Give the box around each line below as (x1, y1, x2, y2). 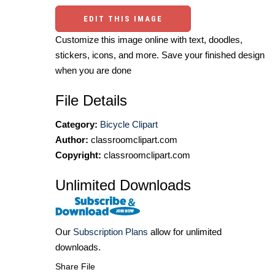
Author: (55, 134, 88, 145)
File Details (55, 92, 127, 109)
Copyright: (55, 150, 101, 161)
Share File (55, 261, 95, 272)
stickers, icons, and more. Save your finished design (55, 50, 265, 61)
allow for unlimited (148, 227, 222, 238)
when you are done (55, 65, 131, 76)
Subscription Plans (73, 227, 148, 238)
